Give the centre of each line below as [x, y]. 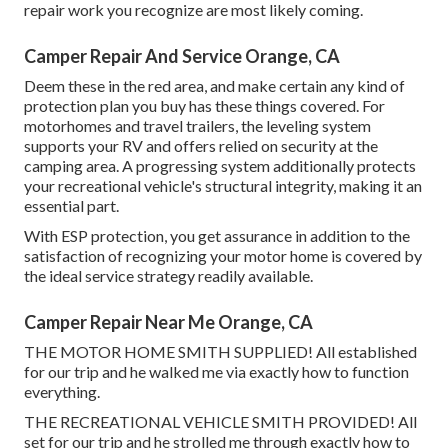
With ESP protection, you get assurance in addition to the [217, 236]
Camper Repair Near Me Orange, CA [168, 322]
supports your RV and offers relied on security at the [201, 146]
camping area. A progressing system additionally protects [220, 166]
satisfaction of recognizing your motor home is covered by [223, 256]
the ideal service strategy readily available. [168, 276]
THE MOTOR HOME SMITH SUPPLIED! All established [220, 352]
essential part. [71, 206]
